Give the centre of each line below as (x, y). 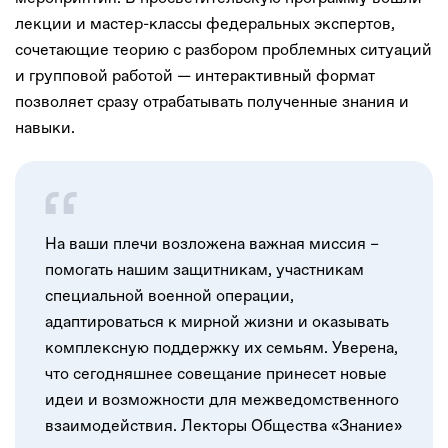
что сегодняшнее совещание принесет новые (216, 373)
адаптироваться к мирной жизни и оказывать (217, 321)
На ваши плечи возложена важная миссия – (212, 243)
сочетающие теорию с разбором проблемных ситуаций (223, 49)
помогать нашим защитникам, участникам (204, 269)
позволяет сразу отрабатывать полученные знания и (212, 101)
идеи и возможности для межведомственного (222, 399)
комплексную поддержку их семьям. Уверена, (221, 347)
